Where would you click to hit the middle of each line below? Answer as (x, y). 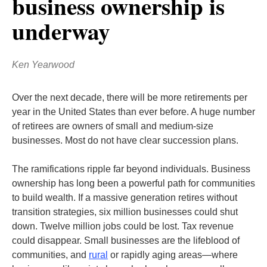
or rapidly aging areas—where (173, 255)
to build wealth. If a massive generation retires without (125, 198)
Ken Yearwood (43, 65)
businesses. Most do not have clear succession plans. (126, 140)
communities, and (50, 255)
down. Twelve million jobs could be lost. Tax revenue (123, 226)
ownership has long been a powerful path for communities (133, 183)
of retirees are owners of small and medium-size (113, 126)
